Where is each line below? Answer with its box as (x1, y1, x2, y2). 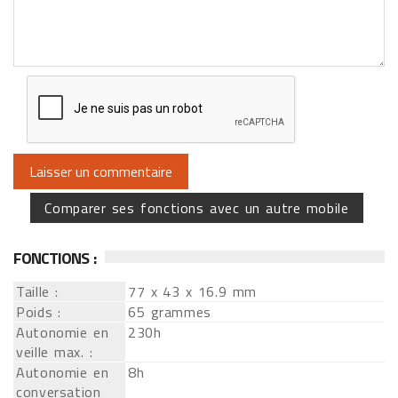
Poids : (16, 301, 62, 322)
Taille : (16, 281, 59, 302)
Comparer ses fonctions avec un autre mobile (44, 197, 349, 219)
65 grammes (128, 301, 211, 322)
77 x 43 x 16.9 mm (128, 281, 257, 302)
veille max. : (16, 341, 93, 362)
